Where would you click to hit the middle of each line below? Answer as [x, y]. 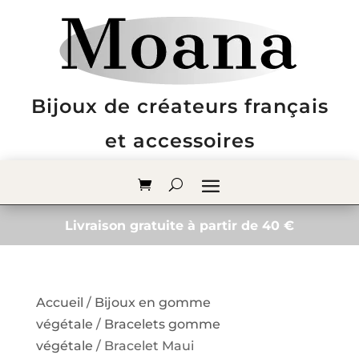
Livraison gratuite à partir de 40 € [179, 226]
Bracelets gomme [162, 324]
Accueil [59, 303]
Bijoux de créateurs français [179, 106]
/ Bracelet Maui [143, 346]
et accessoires [179, 141]
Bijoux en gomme [152, 303]
